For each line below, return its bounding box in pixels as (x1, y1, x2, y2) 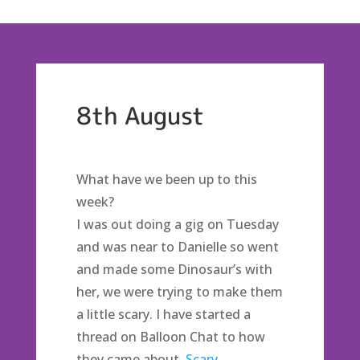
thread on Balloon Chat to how (76, 328, 265, 346)
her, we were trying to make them (76, 283, 283, 301)
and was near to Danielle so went (76, 238, 279, 256)
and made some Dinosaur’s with (76, 260, 272, 278)
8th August (76, 99, 204, 133)
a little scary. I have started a (76, 305, 251, 323)
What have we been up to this (76, 170, 257, 188)
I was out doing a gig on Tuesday (76, 215, 279, 233)
